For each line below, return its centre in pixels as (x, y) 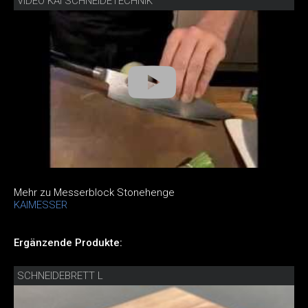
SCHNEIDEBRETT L (60, 276)
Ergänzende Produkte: (68, 243)
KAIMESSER (41, 205)
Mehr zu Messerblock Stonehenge (94, 193)
